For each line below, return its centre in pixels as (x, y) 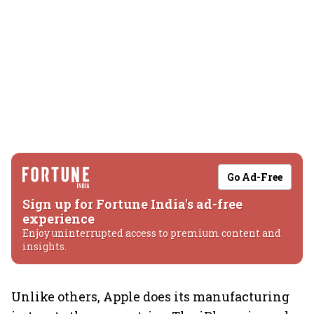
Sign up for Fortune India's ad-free (132, 204)
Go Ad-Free (255, 177)
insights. (45, 246)
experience (59, 219)
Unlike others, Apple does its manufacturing (150, 296)
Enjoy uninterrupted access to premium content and (152, 233)
